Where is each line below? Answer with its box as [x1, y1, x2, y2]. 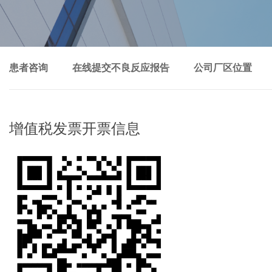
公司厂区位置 [194, 63, 252, 73]
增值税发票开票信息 [9, 121, 140, 137]
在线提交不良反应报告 [72, 63, 169, 73]
